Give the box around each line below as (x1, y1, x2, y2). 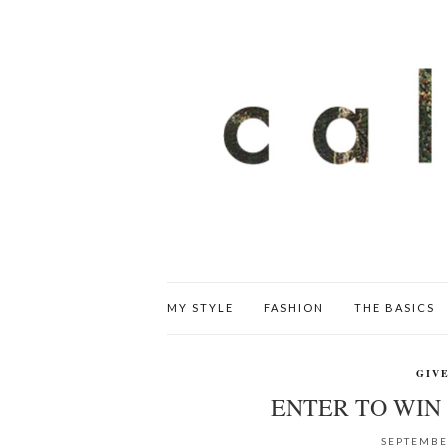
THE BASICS (354, 300, 435, 314)
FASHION (264, 300, 324, 314)
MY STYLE (167, 300, 234, 314)
